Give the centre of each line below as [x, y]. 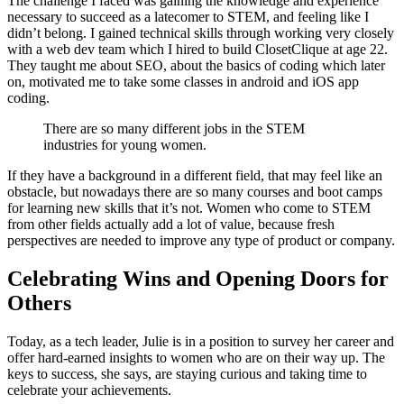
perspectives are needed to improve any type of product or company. [201, 240]
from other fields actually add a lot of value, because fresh [171, 224]
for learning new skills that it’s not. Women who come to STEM [189, 207]
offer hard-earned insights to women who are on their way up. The [196, 357]
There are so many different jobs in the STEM [174, 128]
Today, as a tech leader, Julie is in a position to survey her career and [201, 341]
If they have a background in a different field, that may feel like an [195, 175]
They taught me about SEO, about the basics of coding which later [196, 65]
